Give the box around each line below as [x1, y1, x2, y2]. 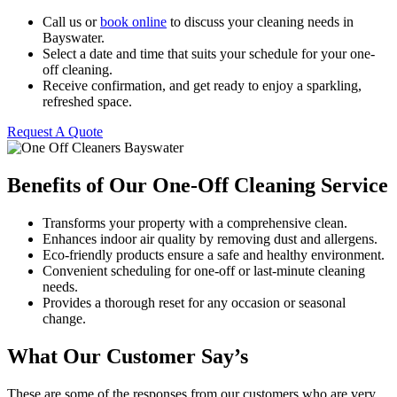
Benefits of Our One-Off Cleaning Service [7, 173, 388, 197]
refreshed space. [43, 94, 132, 110]
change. [43, 310, 86, 326]
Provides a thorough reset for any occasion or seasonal [43, 294, 346, 310]
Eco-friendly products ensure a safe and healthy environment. [43, 246, 385, 262]
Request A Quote [7, 124, 103, 140]
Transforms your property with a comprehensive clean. [43, 214, 347, 230]
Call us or [43, 14, 100, 30]
